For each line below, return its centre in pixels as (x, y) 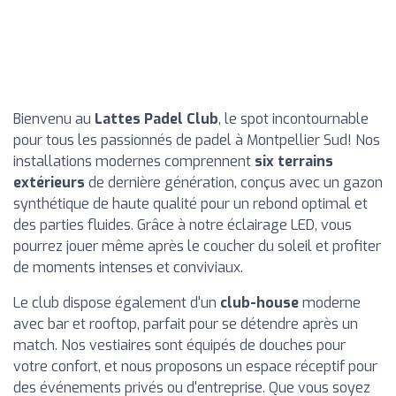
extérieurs (49, 183)
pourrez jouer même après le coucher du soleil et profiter (197, 246)
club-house (259, 303)
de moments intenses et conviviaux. (128, 267)
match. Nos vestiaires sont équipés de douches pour (179, 345)
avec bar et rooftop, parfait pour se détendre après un (186, 324)
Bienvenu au (54, 119)
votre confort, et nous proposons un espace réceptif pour (195, 366)
